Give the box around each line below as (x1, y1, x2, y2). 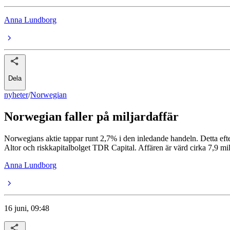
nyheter (4, 90, 28, 100)
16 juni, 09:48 (4, 204, 49, 213)
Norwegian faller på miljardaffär (4, 110, 179, 124)
